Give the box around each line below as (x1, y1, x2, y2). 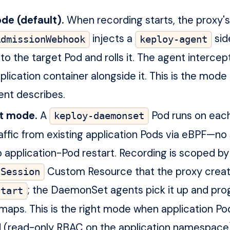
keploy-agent (139, 33, 207, 46)
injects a (89, 32, 135, 46)
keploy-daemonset (53, 110, 144, 122)
